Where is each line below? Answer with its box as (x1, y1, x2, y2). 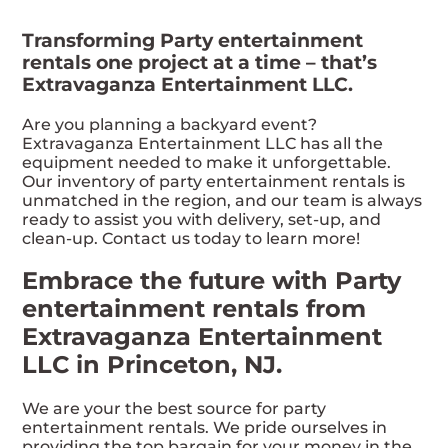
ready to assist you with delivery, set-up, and (22, 209, 382, 229)
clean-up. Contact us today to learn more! (22, 228, 361, 248)
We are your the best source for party (22, 399, 327, 419)
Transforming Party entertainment (22, 28, 364, 52)
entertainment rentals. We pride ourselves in (22, 418, 388, 438)
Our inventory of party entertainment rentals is (22, 171, 406, 191)
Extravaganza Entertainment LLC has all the (22, 133, 384, 153)
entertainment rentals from (22, 294, 367, 324)
